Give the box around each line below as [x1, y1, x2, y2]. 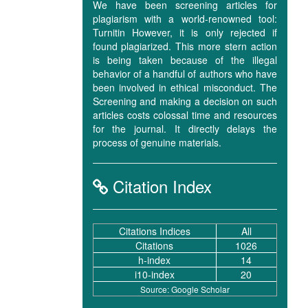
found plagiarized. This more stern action [92, 39, 277, 53]
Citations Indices [118, 224, 190, 238]
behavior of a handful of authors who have [92, 67, 277, 80]
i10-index [134, 267, 175, 281]
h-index [138, 253, 170, 267]
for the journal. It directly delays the [92, 122, 277, 135]
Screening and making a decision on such [92, 94, 277, 108]
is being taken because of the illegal [92, 53, 277, 67]
